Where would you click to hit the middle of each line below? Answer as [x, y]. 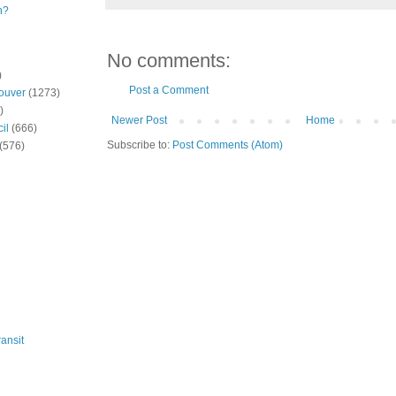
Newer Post [139, 121]
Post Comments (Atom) [228, 145]
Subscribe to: [140, 145]
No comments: [169, 61]
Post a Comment [169, 91]
